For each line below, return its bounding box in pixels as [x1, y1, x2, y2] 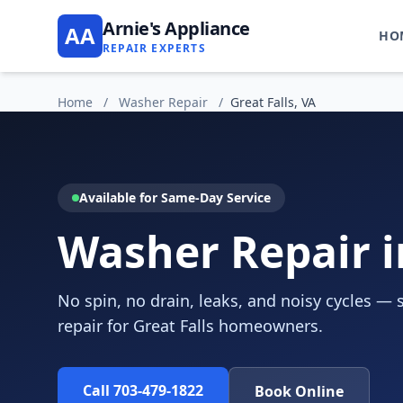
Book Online [255, 381, 344, 401]
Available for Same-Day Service [79, 189, 271, 206]
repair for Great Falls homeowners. [58, 315, 323, 336]
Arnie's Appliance [103, 16, 250, 40]
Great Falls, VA [230, 94, 316, 111]
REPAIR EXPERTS [103, 40, 206, 56]
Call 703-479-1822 [83, 381, 203, 400]
